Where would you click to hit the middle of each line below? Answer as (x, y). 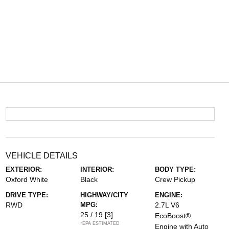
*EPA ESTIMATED (100, 223)
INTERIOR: (97, 169)
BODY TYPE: (176, 169)
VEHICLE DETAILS (41, 156)
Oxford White (27, 179)
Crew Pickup (175, 179)
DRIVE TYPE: (27, 195)
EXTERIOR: (24, 169)
